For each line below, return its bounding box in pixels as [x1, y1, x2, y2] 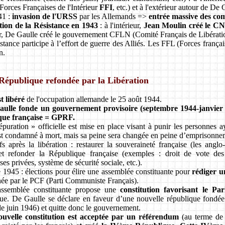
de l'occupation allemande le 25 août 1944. [25, 94, 162, 103]
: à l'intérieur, [97, 21, 144, 30]
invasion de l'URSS [12, 12, 77, 21]
